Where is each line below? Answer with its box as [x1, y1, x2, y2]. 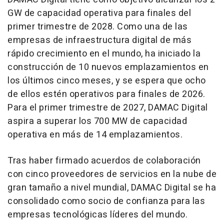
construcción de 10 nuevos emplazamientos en [7, 60, 209, 74]
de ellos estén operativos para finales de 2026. [7, 87, 205, 101]
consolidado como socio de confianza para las [7, 194, 205, 208]
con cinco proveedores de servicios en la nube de [7, 167, 216, 181]
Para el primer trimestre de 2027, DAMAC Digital [7, 101, 208, 114]
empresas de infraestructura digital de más [7, 33, 191, 47]
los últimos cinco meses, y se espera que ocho [7, 74, 206, 87]
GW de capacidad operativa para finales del [7, 6, 191, 20]
